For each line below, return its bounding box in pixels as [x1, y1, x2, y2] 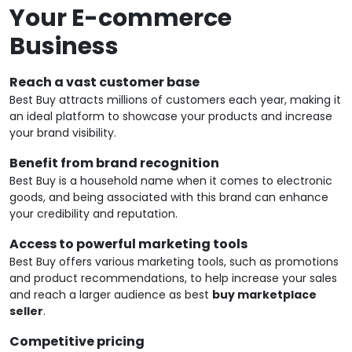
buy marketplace [212, 287, 317, 303]
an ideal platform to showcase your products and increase [9, 108, 332, 125]
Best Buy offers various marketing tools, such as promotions [9, 254, 339, 270]
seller [9, 303, 43, 320]
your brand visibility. [9, 125, 116, 141]
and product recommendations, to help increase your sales [9, 270, 337, 287]
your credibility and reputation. [9, 206, 178, 222]
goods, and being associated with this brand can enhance [9, 189, 328, 206]
